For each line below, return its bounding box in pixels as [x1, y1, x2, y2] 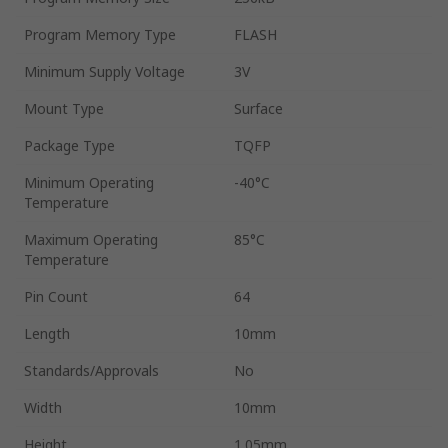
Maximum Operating [24, 229, 158, 249]
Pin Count [24, 286, 88, 306]
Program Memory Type [24, 24, 176, 44]
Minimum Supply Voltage [24, 61, 185, 81]
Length [24, 323, 70, 343]
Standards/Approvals [24, 360, 159, 380]
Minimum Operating [24, 172, 154, 192]
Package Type [24, 135, 115, 155]
